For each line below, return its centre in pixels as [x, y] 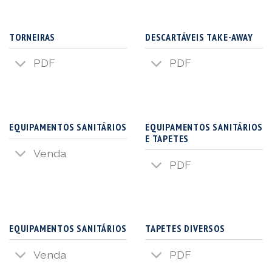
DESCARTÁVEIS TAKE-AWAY [199, 37]
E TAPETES [167, 138]
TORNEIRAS [32, 37]
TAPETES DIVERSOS [185, 229]
